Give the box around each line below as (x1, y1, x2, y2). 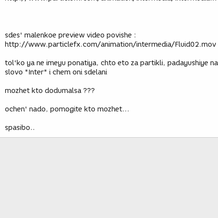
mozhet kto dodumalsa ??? (5, 87, 95, 95)
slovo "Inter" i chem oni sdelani (5, 68, 107, 76)
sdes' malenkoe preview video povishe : (5, 31, 136, 39)
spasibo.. (5, 124, 35, 132)
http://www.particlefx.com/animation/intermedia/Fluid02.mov (5, 40, 216, 49)
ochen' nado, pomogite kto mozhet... (5, 105, 129, 113)
